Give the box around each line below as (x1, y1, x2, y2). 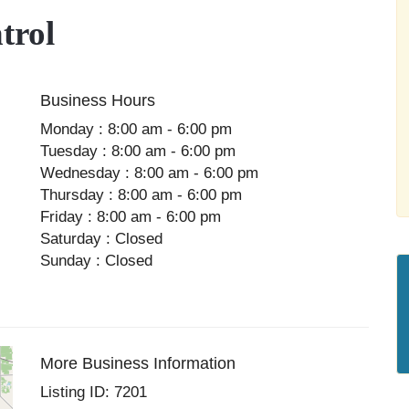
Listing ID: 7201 (40, 383, 148, 401)
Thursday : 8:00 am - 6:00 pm (40, 186, 243, 204)
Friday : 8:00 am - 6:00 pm (40, 208, 222, 225)
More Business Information (40, 354, 236, 372)
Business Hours (40, 91, 156, 110)
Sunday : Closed (40, 252, 153, 269)
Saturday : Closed (40, 230, 163, 247)
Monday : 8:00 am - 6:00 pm (40, 121, 233, 138)
